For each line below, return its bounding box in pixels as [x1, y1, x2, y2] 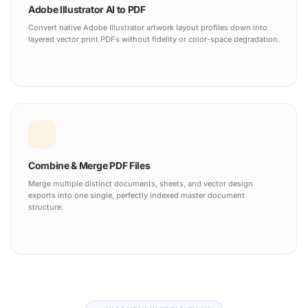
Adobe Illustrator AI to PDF [28, 3, 146, 15]
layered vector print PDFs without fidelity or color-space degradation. [28, 34, 280, 44]
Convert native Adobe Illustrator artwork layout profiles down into [28, 22, 267, 32]
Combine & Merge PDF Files [28, 159, 151, 171]
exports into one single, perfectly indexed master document [28, 190, 245, 200]
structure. [28, 201, 63, 212]
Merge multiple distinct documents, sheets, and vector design [28, 178, 253, 188]
